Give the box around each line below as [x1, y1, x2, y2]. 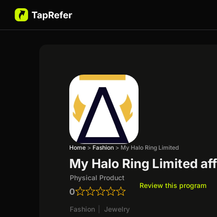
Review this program [139, 181, 207, 189]
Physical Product [70, 173, 125, 182]
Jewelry [104, 204, 130, 213]
